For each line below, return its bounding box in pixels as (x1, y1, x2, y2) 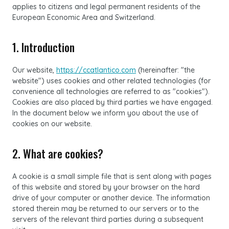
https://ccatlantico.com (56, 65, 136, 75)
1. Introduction (12, 39, 75, 55)
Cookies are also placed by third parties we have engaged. (12, 98, 213, 107)
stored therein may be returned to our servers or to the (12, 204, 199, 213)
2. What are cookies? (12, 145, 103, 162)
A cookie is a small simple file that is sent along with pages (12, 172, 212, 181)
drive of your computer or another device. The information (12, 193, 210, 202)
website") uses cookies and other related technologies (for (12, 76, 211, 85)
